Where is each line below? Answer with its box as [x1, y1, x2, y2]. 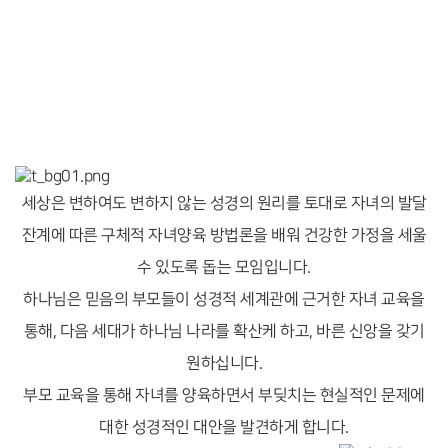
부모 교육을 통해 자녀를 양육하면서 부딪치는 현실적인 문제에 [23, 386, 425, 404]
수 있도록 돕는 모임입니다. [137, 258, 311, 276]
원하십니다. [186, 354, 262, 372]
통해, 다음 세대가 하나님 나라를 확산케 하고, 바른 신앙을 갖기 [23, 322, 425, 340]
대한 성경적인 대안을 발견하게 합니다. [99, 418, 349, 436]
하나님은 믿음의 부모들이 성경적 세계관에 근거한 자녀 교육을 [23, 290, 425, 308]
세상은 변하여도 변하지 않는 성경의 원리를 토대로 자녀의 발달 [21, 194, 427, 212]
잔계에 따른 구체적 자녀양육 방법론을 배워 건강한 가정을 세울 [21, 226, 427, 244]
